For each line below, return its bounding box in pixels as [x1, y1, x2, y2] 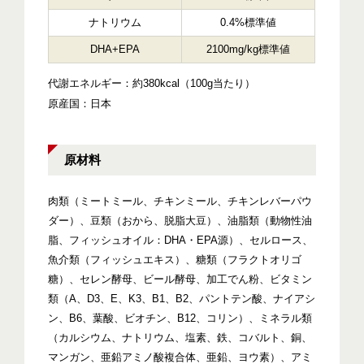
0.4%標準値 [220, 16, 277, 29]
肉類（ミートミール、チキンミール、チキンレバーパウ [48, 195, 313, 208]
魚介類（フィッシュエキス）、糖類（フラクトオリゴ [48, 253, 302, 266]
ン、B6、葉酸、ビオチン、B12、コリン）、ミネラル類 [48, 312, 313, 325]
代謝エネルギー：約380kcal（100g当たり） [48, 77, 256, 90]
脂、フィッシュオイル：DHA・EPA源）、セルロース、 [48, 234, 314, 247]
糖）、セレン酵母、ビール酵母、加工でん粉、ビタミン [48, 273, 313, 286]
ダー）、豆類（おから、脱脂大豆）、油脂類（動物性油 [48, 214, 313, 227]
